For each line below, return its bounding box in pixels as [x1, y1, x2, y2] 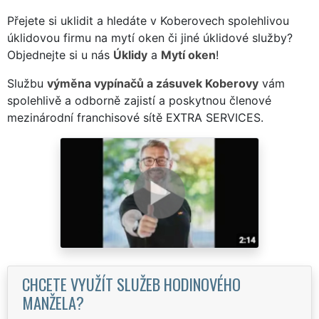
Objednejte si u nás [7, 47, 113, 62]
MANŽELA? [22, 290, 84, 314]
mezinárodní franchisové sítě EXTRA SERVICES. [7, 110, 263, 125]
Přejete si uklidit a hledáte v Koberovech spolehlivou [7, 13, 289, 28]
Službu [7, 75, 47, 90]
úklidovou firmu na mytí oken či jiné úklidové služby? [7, 30, 293, 45]
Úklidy [113, 47, 147, 62]
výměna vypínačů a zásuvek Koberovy [47, 75, 258, 90]
